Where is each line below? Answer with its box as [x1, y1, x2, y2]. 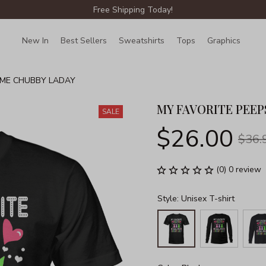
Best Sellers [61, 34, 107, 46]
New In [22, 34, 49, 46]
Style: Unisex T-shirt [157, 192, 235, 204]
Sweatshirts [119, 34, 165, 46]
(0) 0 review [216, 164, 261, 175]
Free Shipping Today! [93, 4, 173, 15]
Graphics [207, 34, 241, 46]
